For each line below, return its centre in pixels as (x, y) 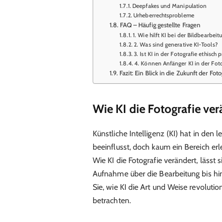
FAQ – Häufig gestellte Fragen (160, 25)
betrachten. (111, 200)
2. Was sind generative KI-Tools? (176, 45)
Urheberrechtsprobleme (164, 16)
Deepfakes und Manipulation (170, 6)
